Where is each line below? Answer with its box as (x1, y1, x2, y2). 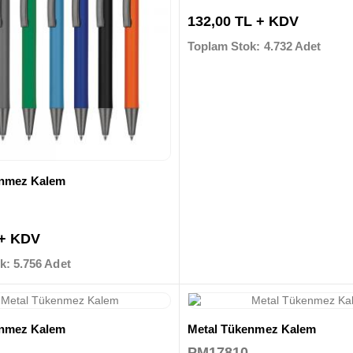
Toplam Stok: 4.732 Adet (187, 39, 321, 54)
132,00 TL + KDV (187, 13, 299, 30)
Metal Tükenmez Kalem (187, 321, 317, 336)
